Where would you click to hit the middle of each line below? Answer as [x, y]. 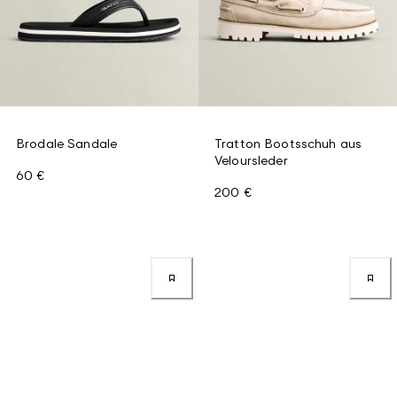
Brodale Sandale [67, 143]
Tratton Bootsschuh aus [288, 143]
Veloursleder [251, 160]
